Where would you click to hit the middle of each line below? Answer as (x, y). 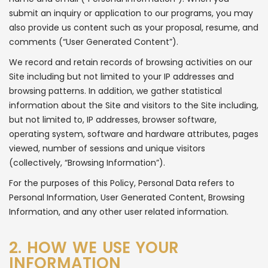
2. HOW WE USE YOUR (94, 248)
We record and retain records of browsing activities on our (131, 62)
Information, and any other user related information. (119, 212)
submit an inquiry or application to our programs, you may (131, 13)
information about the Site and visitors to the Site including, (134, 105)
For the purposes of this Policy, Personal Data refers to (122, 183)
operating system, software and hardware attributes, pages (134, 134)
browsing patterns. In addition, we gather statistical (115, 91)
